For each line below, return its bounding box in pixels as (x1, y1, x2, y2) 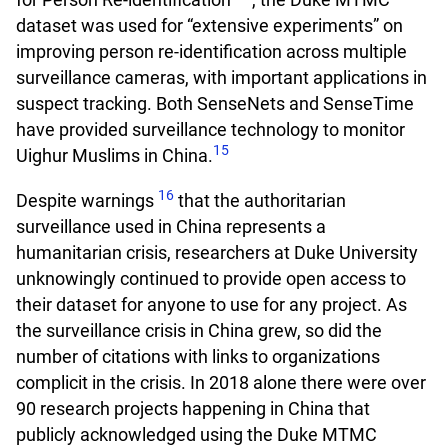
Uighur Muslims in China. (16, 145, 213, 167)
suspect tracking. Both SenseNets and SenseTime (16, 93, 414, 115)
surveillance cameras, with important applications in (16, 67, 427, 89)
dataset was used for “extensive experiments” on (16, 15, 403, 37)
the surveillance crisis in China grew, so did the (16, 319, 382, 341)
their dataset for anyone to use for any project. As (16, 293, 407, 315)
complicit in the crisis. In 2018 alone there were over (16, 371, 426, 393)
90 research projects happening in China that (16, 397, 370, 419)
